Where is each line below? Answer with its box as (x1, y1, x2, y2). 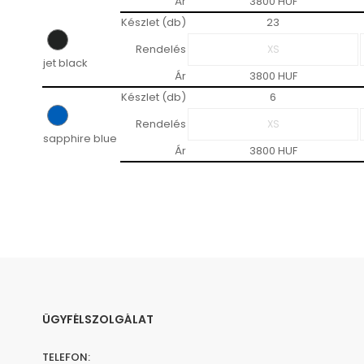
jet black (43, 55, 88, 71)
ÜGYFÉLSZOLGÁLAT (42, 311, 154, 328)
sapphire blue (43, 131, 117, 147)
